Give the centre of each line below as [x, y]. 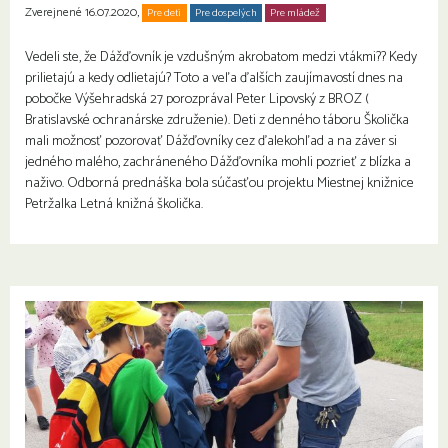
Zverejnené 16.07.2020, [82, 12]
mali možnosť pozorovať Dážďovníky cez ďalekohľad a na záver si [211, 141]
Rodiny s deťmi [367, 12]
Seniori [46, 35]
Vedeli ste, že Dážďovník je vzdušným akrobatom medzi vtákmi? [203, 57]
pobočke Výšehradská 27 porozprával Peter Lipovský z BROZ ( [197, 99]
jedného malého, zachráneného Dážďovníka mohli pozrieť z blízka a [218, 162]
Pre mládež [295, 12]
